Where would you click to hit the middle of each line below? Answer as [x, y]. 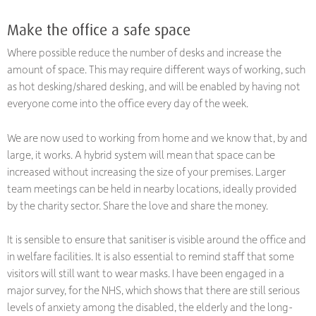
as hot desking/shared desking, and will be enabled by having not [154, 86]
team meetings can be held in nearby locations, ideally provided [152, 188]
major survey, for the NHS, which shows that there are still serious [153, 290]
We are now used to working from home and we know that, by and [157, 137]
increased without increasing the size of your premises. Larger [146, 171]
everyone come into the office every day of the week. [128, 103]
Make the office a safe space [99, 29]
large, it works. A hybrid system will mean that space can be [141, 154]
